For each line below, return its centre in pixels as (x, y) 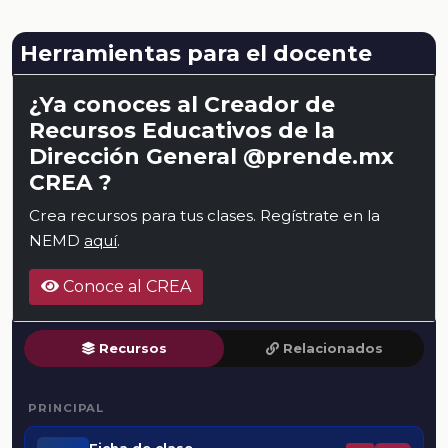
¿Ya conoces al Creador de (182, 104)
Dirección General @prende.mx (211, 156)
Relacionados (332, 349)
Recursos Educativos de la (182, 130)
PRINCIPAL (66, 408)
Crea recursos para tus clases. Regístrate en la (204, 216)
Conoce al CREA (125, 287)
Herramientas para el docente (196, 53)
